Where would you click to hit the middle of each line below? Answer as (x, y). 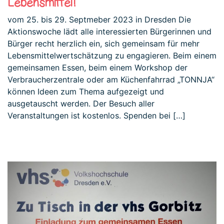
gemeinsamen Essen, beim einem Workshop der (97, 67)
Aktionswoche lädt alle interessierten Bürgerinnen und (109, 31)
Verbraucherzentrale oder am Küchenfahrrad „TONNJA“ (111, 79)
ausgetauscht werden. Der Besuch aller (81, 103)
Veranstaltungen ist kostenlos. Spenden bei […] (96, 115)
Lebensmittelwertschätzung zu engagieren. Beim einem (112, 55)
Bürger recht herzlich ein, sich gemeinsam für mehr (103, 43)
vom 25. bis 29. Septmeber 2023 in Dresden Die (99, 19)
